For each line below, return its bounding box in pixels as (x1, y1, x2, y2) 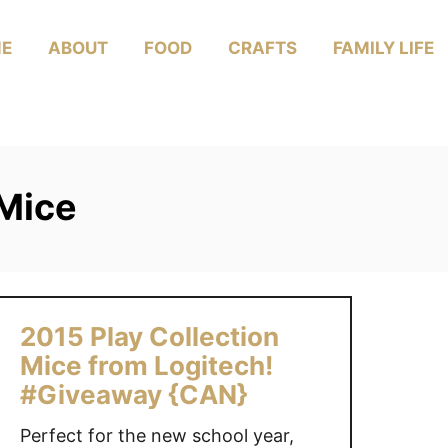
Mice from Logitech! (19, 350, 273, 381)
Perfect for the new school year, (19, 425, 294, 446)
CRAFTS (228, 38, 297, 58)
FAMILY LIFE (333, 38, 434, 58)
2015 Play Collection (19, 321, 279, 352)
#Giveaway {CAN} (19, 379, 248, 410)
